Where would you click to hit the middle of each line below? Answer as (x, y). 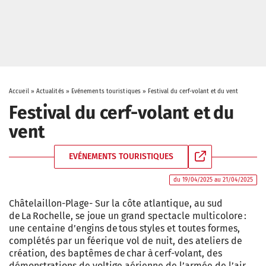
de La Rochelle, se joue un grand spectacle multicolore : (128, 216)
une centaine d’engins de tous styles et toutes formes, (124, 228)
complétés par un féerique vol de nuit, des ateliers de (126, 241)
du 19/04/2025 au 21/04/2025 (213, 180)
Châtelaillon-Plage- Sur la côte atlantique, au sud (116, 203)
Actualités (50, 91)
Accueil (19, 91)
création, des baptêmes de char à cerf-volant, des (115, 253)
